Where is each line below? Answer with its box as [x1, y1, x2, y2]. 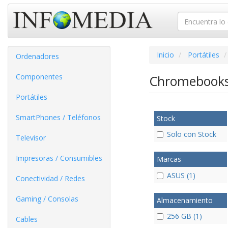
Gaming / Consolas [16, 194, 78, 204]
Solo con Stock [166, 129, 216, 139]
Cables [16, 214, 38, 224]
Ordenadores [16, 51, 59, 61]
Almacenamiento [156, 195, 213, 205]
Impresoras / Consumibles [16, 153, 102, 163]
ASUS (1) [166, 170, 195, 180]
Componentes [16, 72, 63, 81]
